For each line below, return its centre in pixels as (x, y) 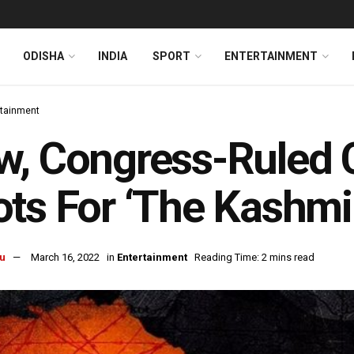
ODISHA (43, 56)
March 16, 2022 (65, 258)
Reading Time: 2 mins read (254, 258)
